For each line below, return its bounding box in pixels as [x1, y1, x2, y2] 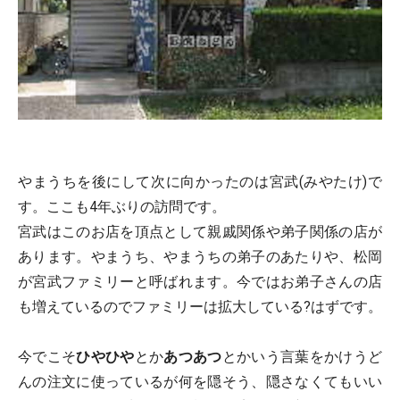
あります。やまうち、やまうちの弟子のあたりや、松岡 [18, 247, 382, 265]
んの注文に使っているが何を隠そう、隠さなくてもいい [18, 372, 382, 390]
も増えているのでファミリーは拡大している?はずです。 [18, 297, 382, 315]
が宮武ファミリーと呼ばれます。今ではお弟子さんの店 [18, 272, 382, 290]
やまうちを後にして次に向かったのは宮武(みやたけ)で [18, 172, 382, 190]
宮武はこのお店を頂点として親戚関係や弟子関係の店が [18, 222, 382, 240]
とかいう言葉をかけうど [221, 347, 383, 365]
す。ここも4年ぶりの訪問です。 [18, 197, 226, 215]
